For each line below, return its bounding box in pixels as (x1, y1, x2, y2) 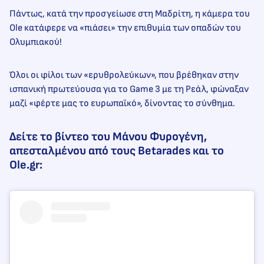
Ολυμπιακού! (9, 37, 62, 48)
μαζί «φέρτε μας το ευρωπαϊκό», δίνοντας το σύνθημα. (9, 98, 235, 110)
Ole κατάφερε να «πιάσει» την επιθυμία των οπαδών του (9, 22, 241, 34)
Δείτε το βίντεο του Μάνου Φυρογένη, (9, 130, 207, 144)
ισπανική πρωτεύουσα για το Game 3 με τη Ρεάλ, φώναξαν (9, 84, 249, 95)
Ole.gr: (9, 158, 42, 173)
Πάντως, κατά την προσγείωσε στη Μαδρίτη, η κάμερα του (9, 8, 250, 20)
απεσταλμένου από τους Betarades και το (9, 144, 224, 159)
